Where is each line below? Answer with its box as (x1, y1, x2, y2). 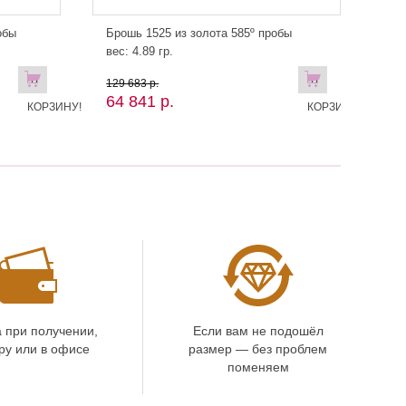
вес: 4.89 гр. (106, 44, 174, 58)
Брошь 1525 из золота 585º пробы (106, 26, 293, 40)
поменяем (227, 360, 289, 374)
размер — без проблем (188, 342, 327, 356)
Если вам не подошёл (192, 324, 324, 338)
